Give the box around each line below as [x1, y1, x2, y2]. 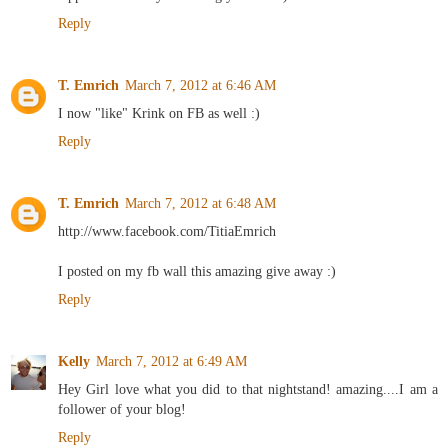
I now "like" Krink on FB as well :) [58, 105, 260, 122]
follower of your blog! [58, 401, 186, 418]
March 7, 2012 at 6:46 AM [125, 77, 276, 94]
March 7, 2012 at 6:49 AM [96, 353, 247, 370]
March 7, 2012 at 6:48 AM [125, 195, 276, 212]
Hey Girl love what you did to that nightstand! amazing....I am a [58, 381, 438, 398]
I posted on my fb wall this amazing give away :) [58, 263, 336, 280]
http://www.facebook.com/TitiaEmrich [58, 223, 276, 240]
